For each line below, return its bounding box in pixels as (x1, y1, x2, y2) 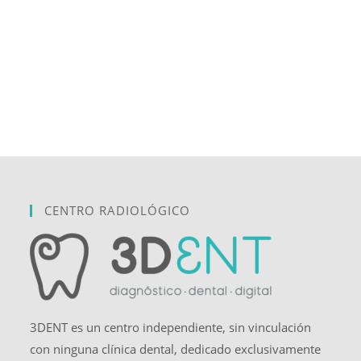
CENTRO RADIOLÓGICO (44, 201, 191, 218)
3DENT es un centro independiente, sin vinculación (30, 318, 312, 335)
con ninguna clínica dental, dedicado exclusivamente (30, 340, 322, 357)
